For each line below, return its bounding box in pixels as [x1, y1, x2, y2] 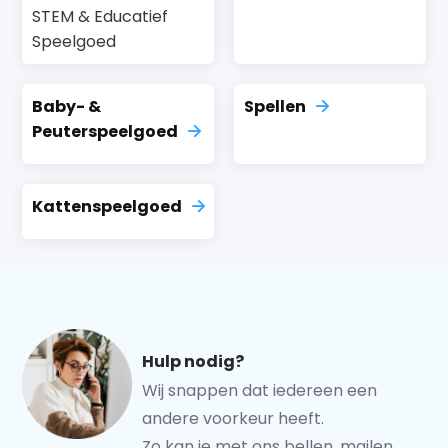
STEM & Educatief [32, 5, 169, 28]
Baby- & [32, 95, 102, 118]
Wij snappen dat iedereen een [142, 379, 378, 402]
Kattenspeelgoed [32, 195, 183, 218]
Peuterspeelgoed [32, 120, 179, 143]
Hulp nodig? [142, 350, 245, 373]
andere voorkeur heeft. [142, 407, 325, 430]
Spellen [244, 95, 306, 118]
